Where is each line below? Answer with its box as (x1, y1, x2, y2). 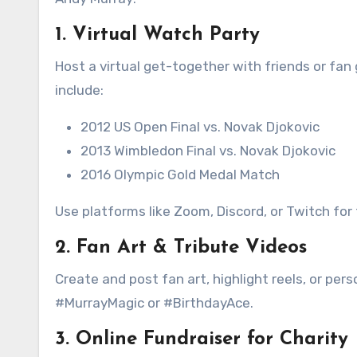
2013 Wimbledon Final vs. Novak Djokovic (80, 143, 335, 159)
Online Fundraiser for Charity (76, 330, 348, 349)
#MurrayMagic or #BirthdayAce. (55, 295, 253, 311)
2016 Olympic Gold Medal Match (80, 167, 280, 182)
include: (55, 82, 104, 98)
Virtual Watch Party (73, 25, 260, 45)
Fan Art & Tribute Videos (76, 238, 307, 257)
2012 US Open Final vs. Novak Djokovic (80, 119, 320, 135)
